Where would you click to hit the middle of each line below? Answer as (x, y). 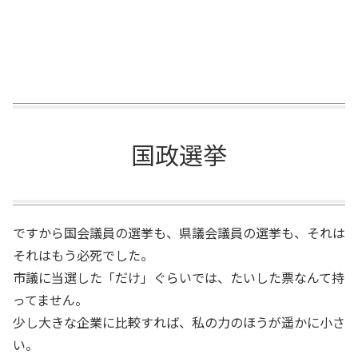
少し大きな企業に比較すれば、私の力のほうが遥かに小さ (179, 322)
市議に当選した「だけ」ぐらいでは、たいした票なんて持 (179, 277)
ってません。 (50, 300)
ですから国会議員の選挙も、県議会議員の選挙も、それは (179, 233)
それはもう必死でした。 (83, 255)
